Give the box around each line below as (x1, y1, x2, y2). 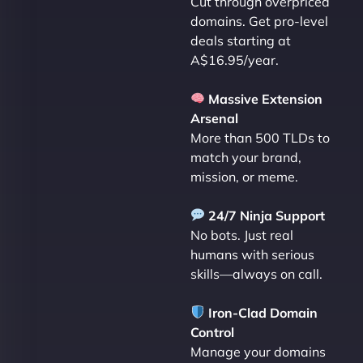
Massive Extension (205, 90, 323, 107)
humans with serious (190, 246, 315, 263)
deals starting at (190, 32, 292, 49)
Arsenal (190, 109, 239, 126)
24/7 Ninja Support (205, 207, 326, 224)
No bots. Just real (190, 226, 294, 243)
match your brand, (190, 148, 302, 165)
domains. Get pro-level (190, 12, 329, 29)
